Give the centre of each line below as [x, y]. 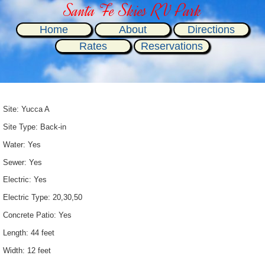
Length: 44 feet [29, 233]
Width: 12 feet [27, 250]
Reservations [172, 46]
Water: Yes [22, 144]
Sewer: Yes [22, 162]
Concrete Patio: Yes [37, 215]
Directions [211, 30]
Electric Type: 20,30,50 [43, 198]
